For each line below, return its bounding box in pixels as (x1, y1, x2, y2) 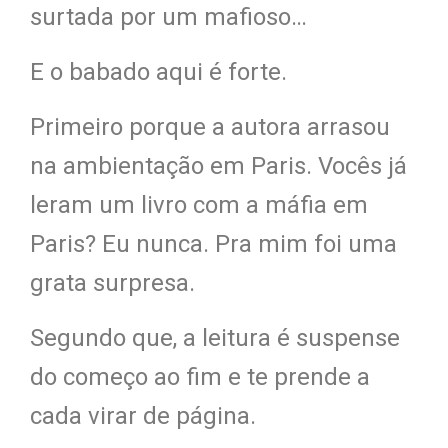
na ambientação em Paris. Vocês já (30, 151, 407, 180)
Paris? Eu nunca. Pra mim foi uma (30, 229, 397, 258)
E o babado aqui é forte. (30, 57, 287, 86)
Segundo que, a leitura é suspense (30, 323, 400, 352)
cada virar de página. (30, 401, 256, 430)
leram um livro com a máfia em (30, 190, 368, 219)
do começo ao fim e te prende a (30, 362, 370, 391)
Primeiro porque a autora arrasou (30, 112, 390, 141)
